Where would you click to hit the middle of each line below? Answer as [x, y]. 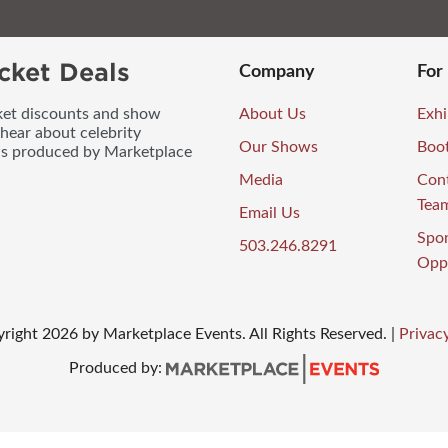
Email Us [269, 213]
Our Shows [278, 147]
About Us [272, 114]
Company [277, 72]
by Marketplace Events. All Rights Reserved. [234, 334]
